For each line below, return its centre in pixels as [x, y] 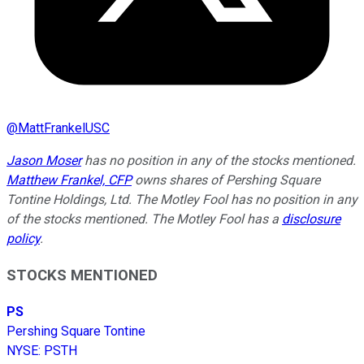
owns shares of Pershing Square [226, 180]
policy [23, 239]
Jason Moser [44, 161]
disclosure [311, 219]
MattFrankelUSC [64, 128]
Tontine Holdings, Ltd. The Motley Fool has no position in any [182, 200]
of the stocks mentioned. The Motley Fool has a [144, 219]
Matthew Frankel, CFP [69, 180]
